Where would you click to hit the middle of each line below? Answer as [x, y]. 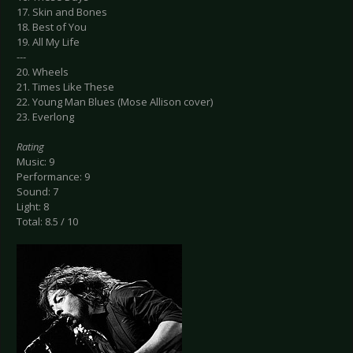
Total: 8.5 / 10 [47, 222]
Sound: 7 [37, 192]
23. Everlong [45, 117]
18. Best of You [52, 27]
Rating [30, 147]
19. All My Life [48, 42]
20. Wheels [43, 72]
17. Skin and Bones [62, 12]
